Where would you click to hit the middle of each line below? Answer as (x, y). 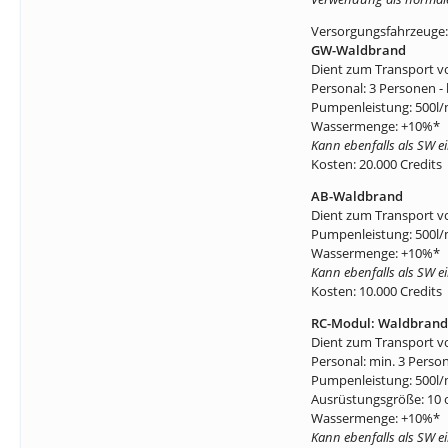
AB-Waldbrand (357, 196)
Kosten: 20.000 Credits (376, 164)
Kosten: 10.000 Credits (376, 291)
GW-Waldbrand (358, 50)
